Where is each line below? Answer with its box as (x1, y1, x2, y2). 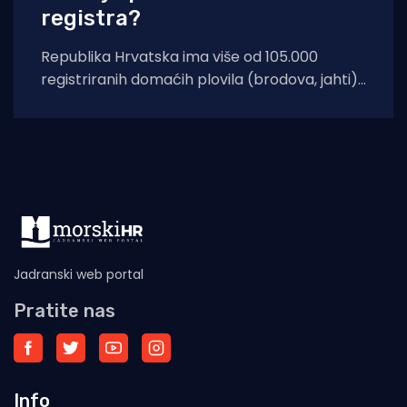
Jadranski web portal (14, 265, 144, 284)
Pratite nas (14, 300, 115, 323)
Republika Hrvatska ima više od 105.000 (41, 46, 318, 68)
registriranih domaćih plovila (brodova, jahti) (41, 69, 358, 91)
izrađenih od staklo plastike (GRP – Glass (41, 92, 331, 114)
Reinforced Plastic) (41, 114, 177, 136)
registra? (41, 5, 141, 32)
